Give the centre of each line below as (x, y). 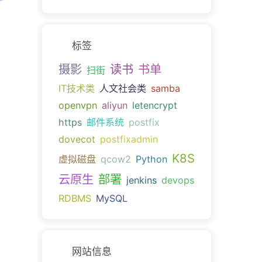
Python (151, 159)
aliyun (114, 105)
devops (177, 180)
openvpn (77, 105)
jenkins (141, 180)
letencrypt (154, 105)
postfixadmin (129, 139)
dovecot (77, 139)
